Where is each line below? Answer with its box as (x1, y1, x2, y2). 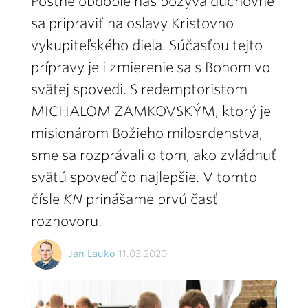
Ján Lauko (69, 247, 115, 259)
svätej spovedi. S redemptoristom (31, 81, 247, 98)
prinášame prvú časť (86, 191, 218, 208)
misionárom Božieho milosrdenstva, (31, 125, 263, 142)
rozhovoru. (31, 213, 102, 230)
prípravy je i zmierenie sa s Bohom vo (31, 59, 270, 76)
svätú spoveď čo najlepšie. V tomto (31, 169, 257, 186)
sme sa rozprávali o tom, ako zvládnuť (31, 147, 276, 164)
